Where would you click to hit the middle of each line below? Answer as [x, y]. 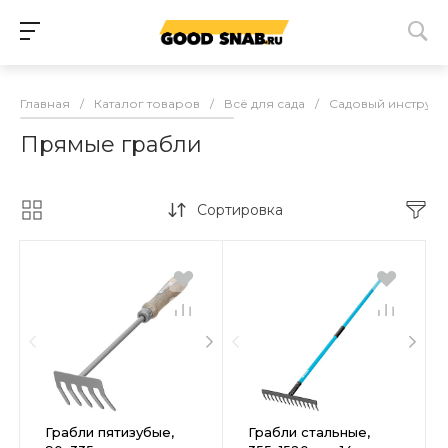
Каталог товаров [147, 104]
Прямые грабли [111, 145]
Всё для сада [264, 104]
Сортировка [239, 210]
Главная [45, 104]
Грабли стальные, [309, 432]
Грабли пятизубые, [109, 432]
